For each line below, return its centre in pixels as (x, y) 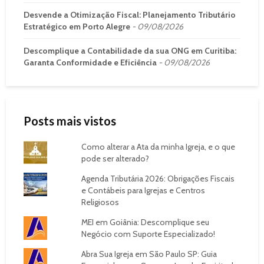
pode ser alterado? (115, 158)
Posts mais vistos (70, 121)
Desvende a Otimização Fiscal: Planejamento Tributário (130, 14)
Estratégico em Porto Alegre (77, 26)
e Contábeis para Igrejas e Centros (143, 190)
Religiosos (100, 202)
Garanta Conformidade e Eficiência (90, 62)
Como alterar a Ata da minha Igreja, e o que (158, 146)
